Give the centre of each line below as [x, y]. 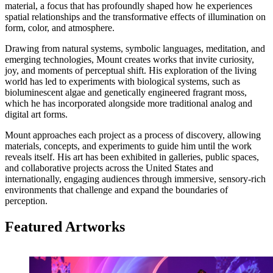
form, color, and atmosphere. [60, 27]
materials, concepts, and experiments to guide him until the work [128, 146]
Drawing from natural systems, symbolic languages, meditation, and [135, 48]
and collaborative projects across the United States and [109, 168]
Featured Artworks [65, 226]
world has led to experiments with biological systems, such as [122, 81]
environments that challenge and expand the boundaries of [116, 190]
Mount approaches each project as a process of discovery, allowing [133, 135]
